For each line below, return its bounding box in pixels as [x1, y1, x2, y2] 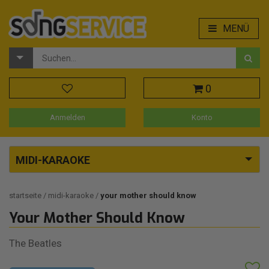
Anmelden [49, 113, 85, 122]
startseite [9, 191, 43, 201]
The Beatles [9, 237, 62, 250]
